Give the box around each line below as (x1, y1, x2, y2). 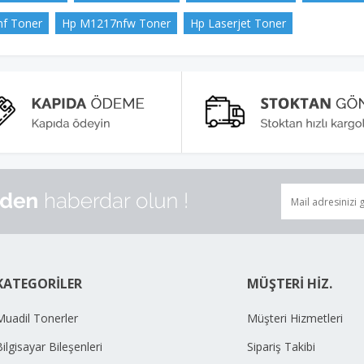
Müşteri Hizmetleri (247, 310, 343, 326)
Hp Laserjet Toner (190, 15, 286, 31)
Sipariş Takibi (247, 339, 315, 354)
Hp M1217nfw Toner (62, 15, 171, 31)
